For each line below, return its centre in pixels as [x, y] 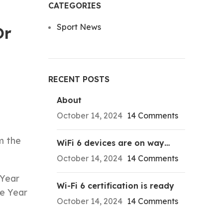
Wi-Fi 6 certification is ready [115, 186]
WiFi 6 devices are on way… [113, 143]
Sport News [79, 27]
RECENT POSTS [79, 79]
